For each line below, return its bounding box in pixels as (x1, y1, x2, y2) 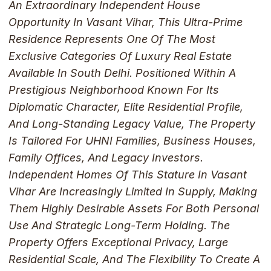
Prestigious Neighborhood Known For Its (8, 83, 219, 97)
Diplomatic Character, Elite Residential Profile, (8, 100, 243, 114)
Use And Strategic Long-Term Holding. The (8, 219, 230, 232)
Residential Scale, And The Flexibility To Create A (8, 253, 260, 266)
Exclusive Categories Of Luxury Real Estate (8, 50, 232, 63)
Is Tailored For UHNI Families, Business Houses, (8, 134, 256, 148)
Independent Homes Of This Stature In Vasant (8, 168, 247, 181)
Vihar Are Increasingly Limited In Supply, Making (8, 185, 257, 198)
